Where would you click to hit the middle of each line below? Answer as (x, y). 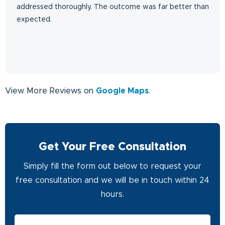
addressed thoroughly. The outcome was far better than (113, 7)
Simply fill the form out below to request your (113, 166)
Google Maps (122, 91)
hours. (113, 194)
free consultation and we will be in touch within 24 (113, 180)
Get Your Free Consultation (113, 147)
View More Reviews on (50, 91)
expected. (34, 19)
